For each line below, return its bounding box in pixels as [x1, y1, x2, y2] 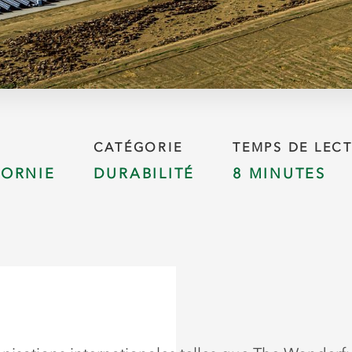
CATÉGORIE [93, 138, 183, 155]
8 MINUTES [233, 164, 326, 182]
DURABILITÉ [93, 164, 195, 182]
